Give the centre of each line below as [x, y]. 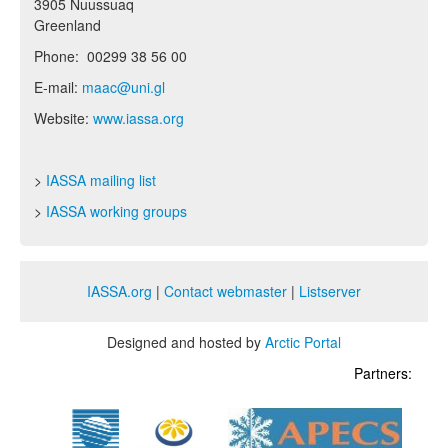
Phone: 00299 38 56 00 [110, 56]
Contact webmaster [225, 291]
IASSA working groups [116, 211]
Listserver [330, 291]
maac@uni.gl [123, 87]
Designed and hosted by [186, 342]
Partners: [382, 373]
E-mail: [58, 87]
